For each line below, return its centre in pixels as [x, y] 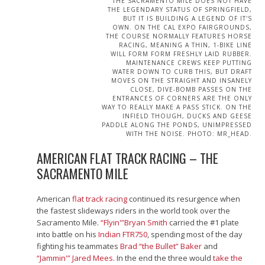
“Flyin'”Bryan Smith [134, 223]
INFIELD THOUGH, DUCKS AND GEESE [187, 116]
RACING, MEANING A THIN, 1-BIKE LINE [185, 45]
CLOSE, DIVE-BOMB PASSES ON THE [191, 90]
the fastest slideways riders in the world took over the [134, 211]
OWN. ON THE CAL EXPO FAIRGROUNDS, [182, 28]
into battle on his [68, 235]
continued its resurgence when [184, 199]
